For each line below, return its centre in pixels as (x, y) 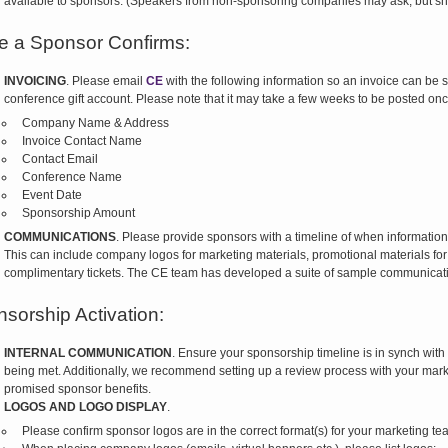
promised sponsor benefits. (77, 389)
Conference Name (71, 177)
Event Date (51, 195)
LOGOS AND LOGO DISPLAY (85, 407)
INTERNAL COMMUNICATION (87, 353)
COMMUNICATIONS (59, 237)
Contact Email (59, 159)
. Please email (105, 81)
